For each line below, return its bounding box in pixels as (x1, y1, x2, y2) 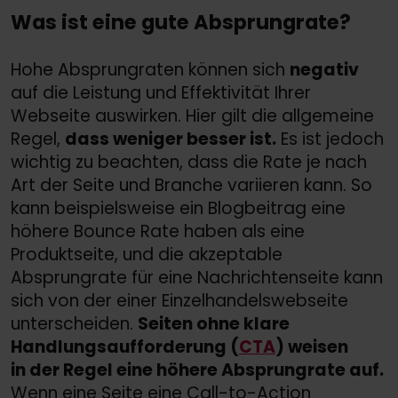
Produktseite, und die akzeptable (11, 242, 283, 267)
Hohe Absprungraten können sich (11, 57, 290, 82)
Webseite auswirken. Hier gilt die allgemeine (11, 103, 374, 128)
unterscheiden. (11, 311, 138, 336)
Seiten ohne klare (138, 311, 290, 336)
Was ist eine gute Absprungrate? (11, 8, 351, 36)
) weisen (275, 334, 348, 359)
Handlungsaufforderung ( (11, 334, 239, 359)
